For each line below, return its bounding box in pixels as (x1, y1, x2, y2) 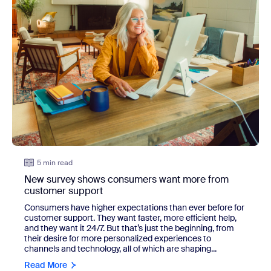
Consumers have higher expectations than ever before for (24, 201, 244, 213)
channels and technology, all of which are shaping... (24, 243, 217, 254)
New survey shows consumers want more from (24, 172, 229, 186)
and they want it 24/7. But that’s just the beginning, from (24, 222, 234, 233)
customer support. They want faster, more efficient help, (24, 212, 237, 223)
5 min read (37, 157, 73, 168)
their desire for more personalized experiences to (24, 232, 211, 244)
